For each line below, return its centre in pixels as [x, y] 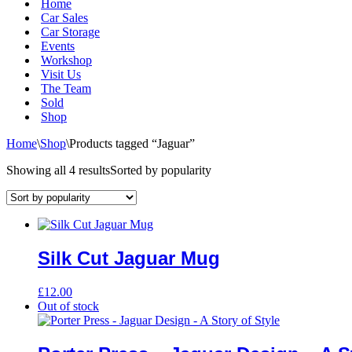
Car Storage [70, 32]
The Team [66, 88]
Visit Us [61, 74]
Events [58, 46]
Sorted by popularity [161, 170]
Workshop [66, 60]
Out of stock [68, 306]
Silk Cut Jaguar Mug [129, 258]
